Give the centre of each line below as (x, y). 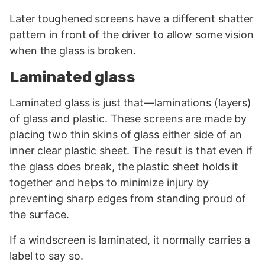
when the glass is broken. (73, 51)
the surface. (39, 214)
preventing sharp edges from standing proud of (128, 198)
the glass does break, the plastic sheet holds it (124, 166)
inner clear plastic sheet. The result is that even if (131, 150)
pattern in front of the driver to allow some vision (132, 35)
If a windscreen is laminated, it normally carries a (130, 240)
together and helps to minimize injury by (109, 182)
